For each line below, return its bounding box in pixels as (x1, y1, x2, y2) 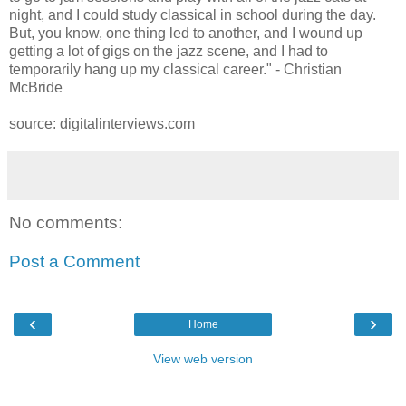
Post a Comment (9, 252, 140, 272)
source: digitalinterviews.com (9, 115, 195, 131)
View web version (153, 351, 253, 366)
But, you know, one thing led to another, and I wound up (9, 24, 362, 41)
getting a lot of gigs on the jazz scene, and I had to (9, 43, 328, 59)
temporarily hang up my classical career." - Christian (9, 61, 342, 77)
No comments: (9, 212, 122, 232)
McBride (9, 79, 63, 95)
